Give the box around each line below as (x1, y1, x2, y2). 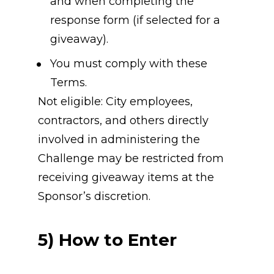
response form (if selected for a (50, 13, 220, 27)
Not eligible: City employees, (37, 94, 193, 108)
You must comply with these (50, 56, 207, 70)
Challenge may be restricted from (37, 151, 224, 165)
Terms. (50, 75, 87, 89)
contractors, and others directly (37, 113, 209, 127)
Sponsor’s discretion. (37, 189, 150, 203)
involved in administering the (37, 132, 200, 146)
